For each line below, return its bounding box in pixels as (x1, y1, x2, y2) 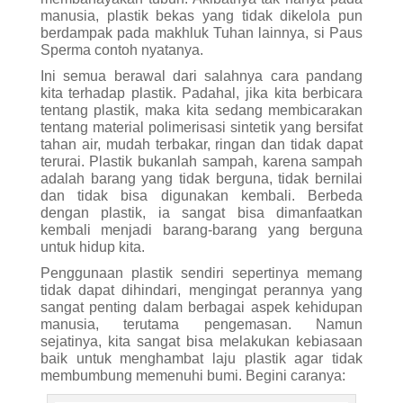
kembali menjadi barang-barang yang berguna (40, 221, 363, 237)
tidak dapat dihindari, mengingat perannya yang (40, 282, 363, 298)
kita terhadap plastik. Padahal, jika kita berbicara (40, 85, 363, 101)
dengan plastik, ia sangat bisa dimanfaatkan (40, 204, 363, 220)
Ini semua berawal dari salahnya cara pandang (40, 67, 363, 84)
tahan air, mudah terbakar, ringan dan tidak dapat (40, 136, 363, 152)
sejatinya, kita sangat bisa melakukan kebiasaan (40, 333, 363, 349)
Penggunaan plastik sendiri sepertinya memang (40, 264, 363, 281)
